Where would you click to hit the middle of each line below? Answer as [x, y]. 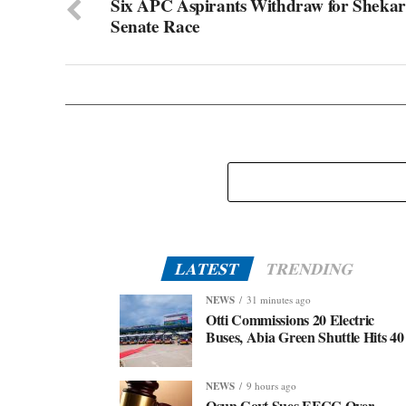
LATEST [208, 268]
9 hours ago [271, 386]
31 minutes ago [279, 300]
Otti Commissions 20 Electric [290, 319]
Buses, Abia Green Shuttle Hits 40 [305, 337]
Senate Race [155, 26]
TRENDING [310, 268]
